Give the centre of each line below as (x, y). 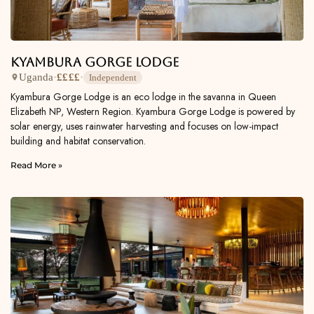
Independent (113, 77)
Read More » (36, 165)
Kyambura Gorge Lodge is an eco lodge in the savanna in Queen (143, 96)
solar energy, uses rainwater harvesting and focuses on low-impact (144, 126)
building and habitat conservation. (78, 141)
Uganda (36, 77)
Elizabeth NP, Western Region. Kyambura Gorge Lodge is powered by (153, 111)
